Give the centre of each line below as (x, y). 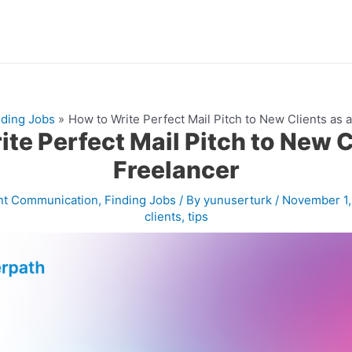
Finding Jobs (140, 200)
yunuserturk (239, 200)
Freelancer (176, 170)
